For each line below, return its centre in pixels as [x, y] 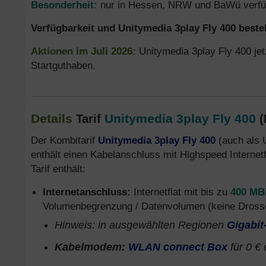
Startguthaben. [63, 65]
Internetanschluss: [87, 192]
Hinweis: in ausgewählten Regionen [141, 225]
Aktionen [53, 51]
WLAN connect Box [178, 247]
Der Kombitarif [64, 140]
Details [52, 118]
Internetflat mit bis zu [180, 192]
